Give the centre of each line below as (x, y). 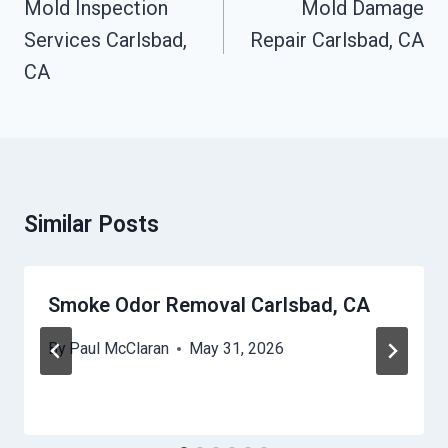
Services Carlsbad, (105, 40)
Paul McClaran (119, 349)
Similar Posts (91, 225)
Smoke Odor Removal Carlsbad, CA (209, 305)
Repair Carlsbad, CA (337, 40)
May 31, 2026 (237, 349)
